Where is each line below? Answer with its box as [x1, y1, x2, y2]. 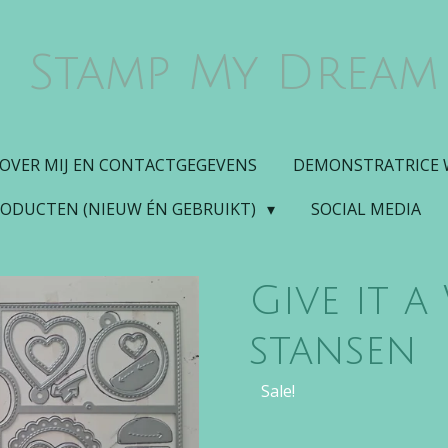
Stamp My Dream [27, 48, 438, 100]
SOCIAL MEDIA [310, 198, 421, 220]
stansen [249, 329, 417, 373]
